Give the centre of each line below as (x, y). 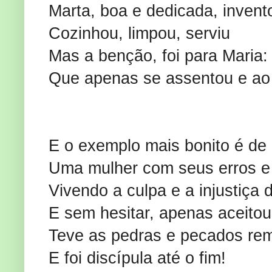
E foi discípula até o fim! (137, 258)
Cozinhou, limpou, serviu (139, 34)
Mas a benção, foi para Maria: (158, 56)
